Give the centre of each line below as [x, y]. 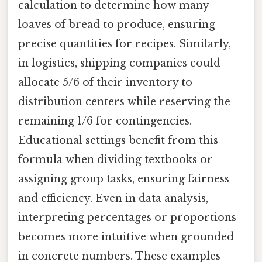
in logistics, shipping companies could [119, 63]
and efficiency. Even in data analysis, [113, 199]
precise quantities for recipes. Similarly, [125, 44]
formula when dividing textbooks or [116, 160]
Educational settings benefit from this [118, 141]
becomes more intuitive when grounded [126, 237]
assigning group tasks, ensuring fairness [124, 179]
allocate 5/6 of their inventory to [105, 83]
